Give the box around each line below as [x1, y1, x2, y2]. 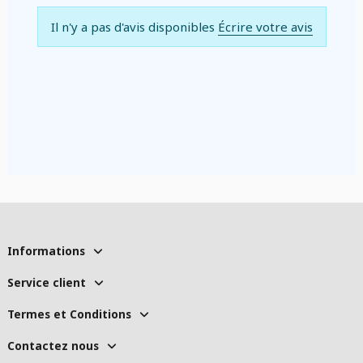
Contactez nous [7, 337, 99, 353]
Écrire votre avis [217, 19, 313, 36]
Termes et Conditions [7, 305, 131, 322]
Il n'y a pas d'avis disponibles [50, 19, 218, 36]
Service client [7, 274, 86, 290]
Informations [7, 242, 85, 258]
